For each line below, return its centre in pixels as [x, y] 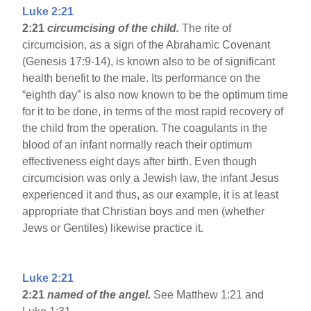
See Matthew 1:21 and [209, 295]
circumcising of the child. [115, 28]
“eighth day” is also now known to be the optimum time [155, 95]
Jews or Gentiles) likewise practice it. [113, 228]
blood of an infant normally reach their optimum [137, 145]
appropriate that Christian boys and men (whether [144, 212]
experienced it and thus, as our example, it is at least [151, 195]
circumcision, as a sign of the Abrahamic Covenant [146, 45]
